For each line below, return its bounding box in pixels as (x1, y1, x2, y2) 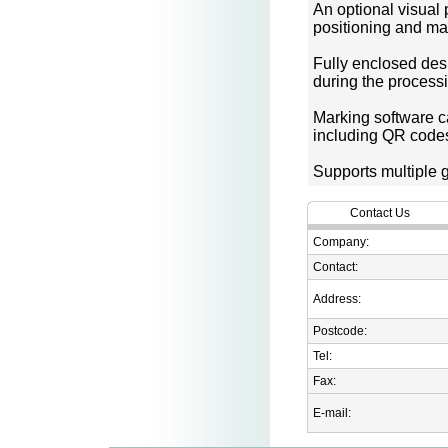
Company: (313, 234, 369, 249)
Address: (313, 291, 361, 306)
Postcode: (313, 323, 367, 338)
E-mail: (313, 405, 351, 420)
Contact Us (350, 205, 410, 220)
